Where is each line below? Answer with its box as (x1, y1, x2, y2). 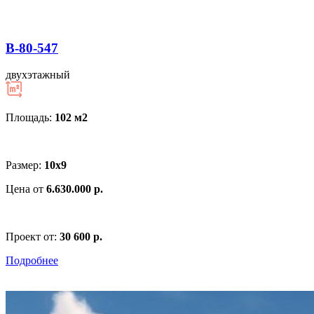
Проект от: (6, 231, 60, 243)
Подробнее (6, 254, 58, 267)
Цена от (6, 183, 46, 196)
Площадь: (6, 111, 55, 124)
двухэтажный (6, 69, 70, 81)
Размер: (6, 159, 44, 172)
